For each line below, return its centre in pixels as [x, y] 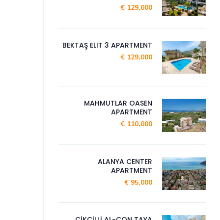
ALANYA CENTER [125, 161]
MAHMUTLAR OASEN [118, 103]
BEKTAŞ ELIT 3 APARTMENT [107, 45]
